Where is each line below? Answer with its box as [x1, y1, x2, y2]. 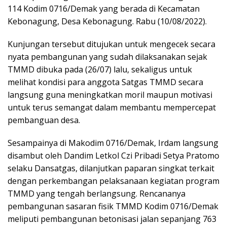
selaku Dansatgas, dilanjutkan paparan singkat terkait [8, 162, 214, 174]
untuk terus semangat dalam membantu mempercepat [8, 101, 216, 113]
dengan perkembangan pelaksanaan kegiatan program [8, 175, 219, 186]
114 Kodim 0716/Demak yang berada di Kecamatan [8, 3, 200, 14]
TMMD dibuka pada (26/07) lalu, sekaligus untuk [8, 63, 192, 75]
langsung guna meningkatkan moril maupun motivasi [8, 89, 212, 100]
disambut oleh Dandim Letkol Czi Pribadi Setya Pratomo [8, 149, 219, 161]
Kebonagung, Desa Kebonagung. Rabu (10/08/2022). [8, 15, 207, 27]
